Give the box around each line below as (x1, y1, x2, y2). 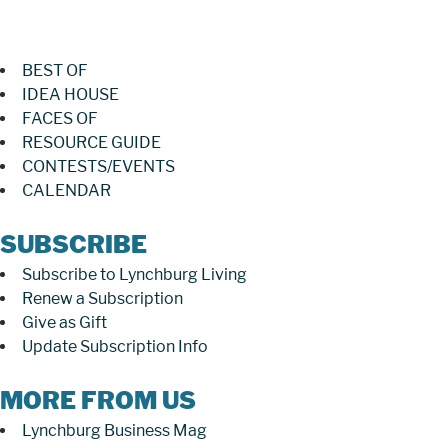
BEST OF (22, 60, 88, 80)
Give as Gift (22, 312, 107, 332)
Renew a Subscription (22, 288, 183, 308)
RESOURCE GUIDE (22, 132, 161, 152)
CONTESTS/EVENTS (22, 156, 175, 176)
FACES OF (22, 108, 98, 128)
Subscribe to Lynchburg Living (22, 264, 247, 284)
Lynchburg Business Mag (22, 420, 207, 440)
